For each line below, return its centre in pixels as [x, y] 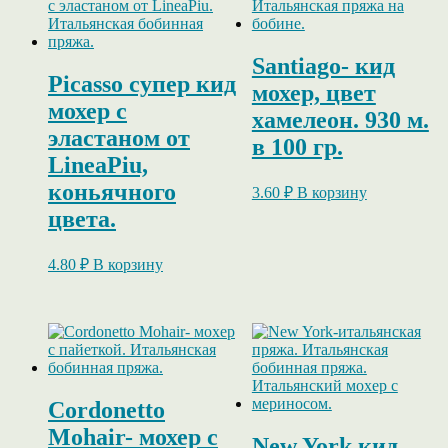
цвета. [82, 218]
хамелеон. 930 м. [340, 119]
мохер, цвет [313, 92]
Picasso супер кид [142, 83]
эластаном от [119, 137]
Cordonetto [106, 409]
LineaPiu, [98, 164]
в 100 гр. [297, 146]
